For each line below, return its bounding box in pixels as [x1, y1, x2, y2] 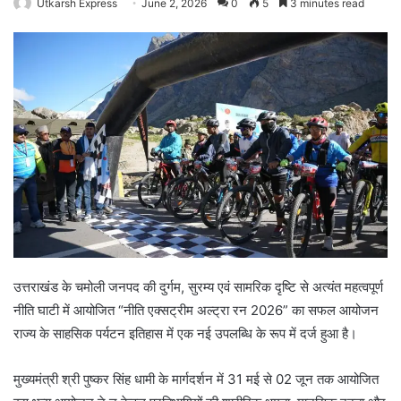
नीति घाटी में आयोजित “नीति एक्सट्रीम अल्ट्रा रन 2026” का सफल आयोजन [13, 302, 379, 320]
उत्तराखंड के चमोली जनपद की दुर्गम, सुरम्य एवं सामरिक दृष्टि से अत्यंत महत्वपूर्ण [13, 278, 383, 296]
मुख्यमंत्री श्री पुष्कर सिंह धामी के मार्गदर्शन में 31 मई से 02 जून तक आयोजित [13, 371, 379, 388]
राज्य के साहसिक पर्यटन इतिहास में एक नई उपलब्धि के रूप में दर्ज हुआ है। [13, 325, 357, 343]
